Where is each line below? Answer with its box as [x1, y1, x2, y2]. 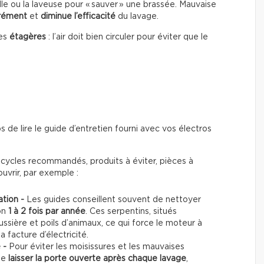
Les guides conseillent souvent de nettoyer [27, 195, 201, 204]
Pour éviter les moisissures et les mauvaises [9, 242, 184, 251]
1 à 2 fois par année [8, 207, 85, 216]
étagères [9, 32, 46, 41]
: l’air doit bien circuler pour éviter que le [46, 32, 208, 41]
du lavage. [115, 12, 159, 21]
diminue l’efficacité [41, 12, 115, 21]
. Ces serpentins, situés [85, 207, 177, 216]
